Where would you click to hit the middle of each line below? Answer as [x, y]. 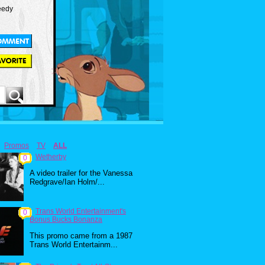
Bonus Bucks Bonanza [66, 219]
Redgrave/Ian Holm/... [67, 182]
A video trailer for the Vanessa [81, 173]
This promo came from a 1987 [81, 236]
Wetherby [51, 157]
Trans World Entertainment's [81, 211]
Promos [17, 146]
